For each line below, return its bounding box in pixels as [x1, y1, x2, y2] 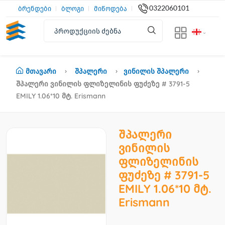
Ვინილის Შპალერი [124, 66, 189, 76]
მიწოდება [94, 4, 127, 13]
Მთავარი [26, 66, 56, 76]
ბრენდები [18, 4, 51, 13]
